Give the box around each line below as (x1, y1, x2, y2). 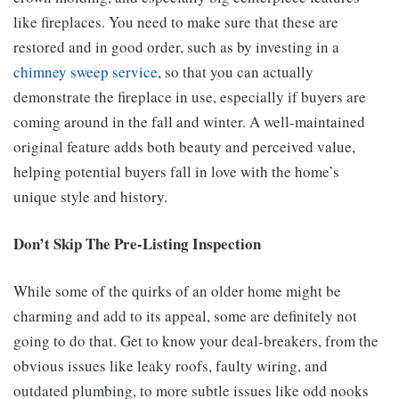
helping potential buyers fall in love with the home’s (13, 161, 339, 183)
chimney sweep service (13, 61, 158, 83)
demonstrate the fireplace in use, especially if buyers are (13, 86, 366, 108)
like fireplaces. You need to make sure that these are (13, 12, 338, 33)
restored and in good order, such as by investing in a (13, 37, 339, 58)
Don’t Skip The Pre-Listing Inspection (13, 232, 261, 256)
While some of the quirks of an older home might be (13, 281, 341, 302)
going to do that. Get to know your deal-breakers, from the (13, 330, 379, 352)
